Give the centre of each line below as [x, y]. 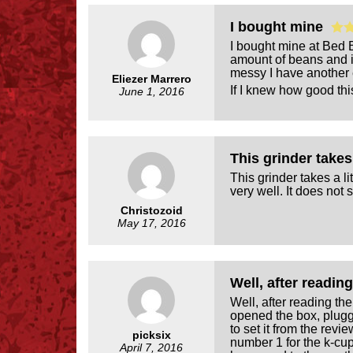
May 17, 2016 [151, 223]
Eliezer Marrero [151, 78]
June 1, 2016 [151, 91]
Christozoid [151, 210]
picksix [151, 334]
